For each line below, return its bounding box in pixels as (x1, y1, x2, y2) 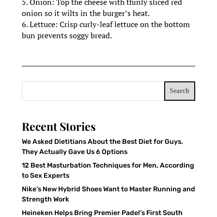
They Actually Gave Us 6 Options (21, 147, 127, 156)
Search (170, 87, 190, 94)
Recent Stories (21, 118, 96, 134)
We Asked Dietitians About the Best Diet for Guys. (21, 137, 183, 146)
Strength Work (21, 195, 69, 203)
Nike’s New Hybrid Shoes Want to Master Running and (21, 185, 195, 193)
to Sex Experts (21, 171, 69, 180)
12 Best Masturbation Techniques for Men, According (21, 161, 194, 170)
